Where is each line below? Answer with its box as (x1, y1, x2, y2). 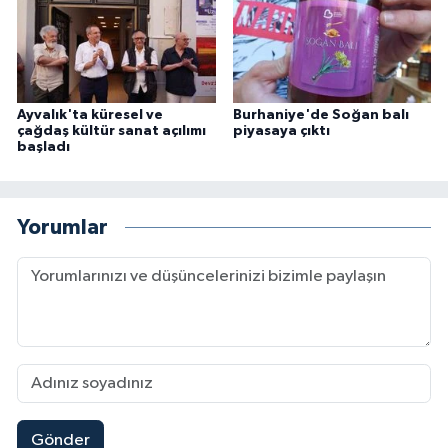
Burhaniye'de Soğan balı (232, 108, 409, 123)
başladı (17, 140, 70, 155)
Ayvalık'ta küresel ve (17, 108, 163, 123)
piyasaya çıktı (232, 124, 330, 139)
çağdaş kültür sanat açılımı (17, 124, 206, 139)
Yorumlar (17, 216, 108, 238)
